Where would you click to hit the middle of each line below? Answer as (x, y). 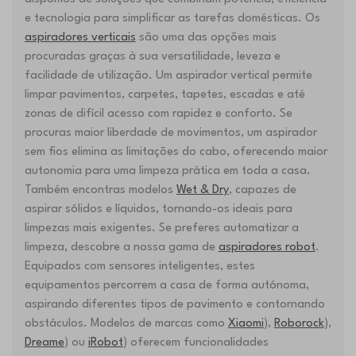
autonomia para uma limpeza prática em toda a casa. (167, 172)
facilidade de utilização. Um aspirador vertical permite (168, 76)
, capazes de (262, 191)
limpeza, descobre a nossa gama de (121, 248)
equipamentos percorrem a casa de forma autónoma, (166, 286)
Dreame (44, 343)
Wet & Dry (202, 191)
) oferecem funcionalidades (195, 343)
